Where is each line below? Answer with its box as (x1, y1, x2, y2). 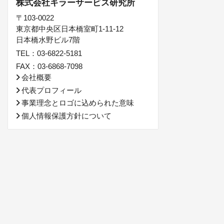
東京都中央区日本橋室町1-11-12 (16, 24, 123, 33)
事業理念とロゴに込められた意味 (21, 98, 134, 107)
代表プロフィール (21, 85, 81, 94)
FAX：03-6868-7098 (16, 62, 82, 71)
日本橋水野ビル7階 (16, 35, 80, 44)
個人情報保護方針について (21, 111, 111, 120)
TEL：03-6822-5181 (16, 48, 82, 57)
